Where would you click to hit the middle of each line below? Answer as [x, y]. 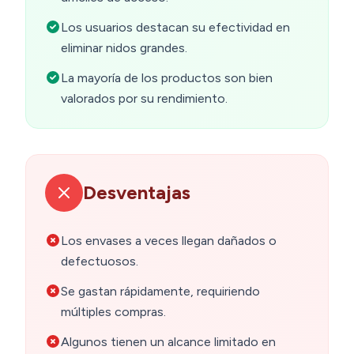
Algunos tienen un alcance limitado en [168, 342]
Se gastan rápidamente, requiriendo [160, 292]
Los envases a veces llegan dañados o [169, 241]
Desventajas [137, 193]
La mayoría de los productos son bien [167, 78]
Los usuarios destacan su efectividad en [175, 28]
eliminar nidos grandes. [124, 48]
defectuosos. [100, 262]
